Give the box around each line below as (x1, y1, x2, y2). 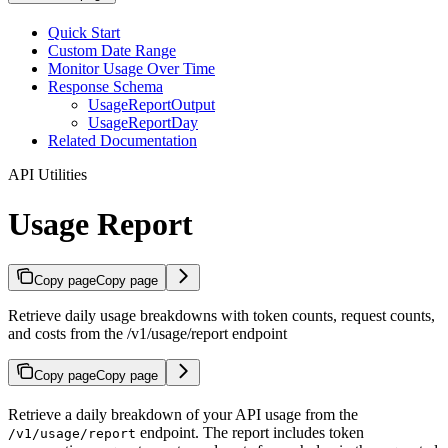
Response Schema (48, 78, 163, 96)
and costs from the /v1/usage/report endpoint (8, 325, 287, 343)
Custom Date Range (48, 42, 176, 60)
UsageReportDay (88, 114, 198, 132)
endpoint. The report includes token (136, 424, 364, 442)
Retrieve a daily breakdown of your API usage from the (8, 406, 358, 424)
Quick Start (48, 24, 120, 42)
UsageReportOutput (88, 96, 215, 114)
